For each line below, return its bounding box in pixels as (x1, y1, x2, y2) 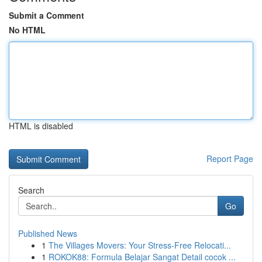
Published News (18, 227, 77, 239)
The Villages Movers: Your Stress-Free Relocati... (49, 239, 231, 251)
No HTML (9, 24, 46, 36)
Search (18, 184, 44, 196)
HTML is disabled (9, 120, 73, 132)
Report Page (206, 153, 253, 164)
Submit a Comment (9, 9, 84, 21)
